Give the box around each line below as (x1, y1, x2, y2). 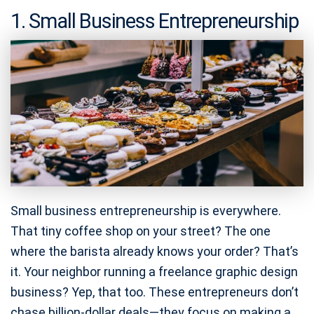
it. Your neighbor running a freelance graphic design (11, 264, 298, 279)
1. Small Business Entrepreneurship (11, 9, 299, 33)
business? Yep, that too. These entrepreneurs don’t (11, 285, 299, 299)
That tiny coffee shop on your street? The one (11, 224, 271, 238)
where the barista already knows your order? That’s (11, 244, 299, 259)
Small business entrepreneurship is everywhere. (11, 203, 281, 218)
